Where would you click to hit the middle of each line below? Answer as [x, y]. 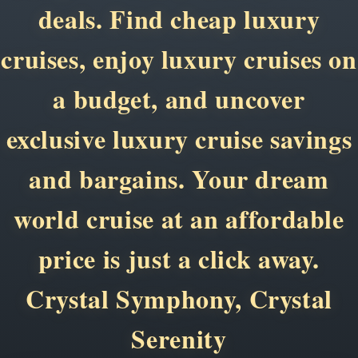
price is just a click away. [179, 258]
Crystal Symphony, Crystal [179, 298]
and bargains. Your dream [179, 178]
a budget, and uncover [179, 98]
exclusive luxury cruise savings [179, 138]
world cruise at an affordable [179, 218]
